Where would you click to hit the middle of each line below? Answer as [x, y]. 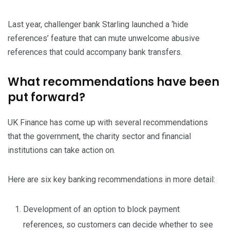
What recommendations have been [113, 82]
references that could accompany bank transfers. [95, 52]
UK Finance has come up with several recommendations [108, 123]
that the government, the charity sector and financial [99, 137]
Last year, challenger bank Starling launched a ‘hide [98, 25]
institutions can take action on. [63, 150]
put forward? [46, 98]
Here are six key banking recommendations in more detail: [113, 180]
